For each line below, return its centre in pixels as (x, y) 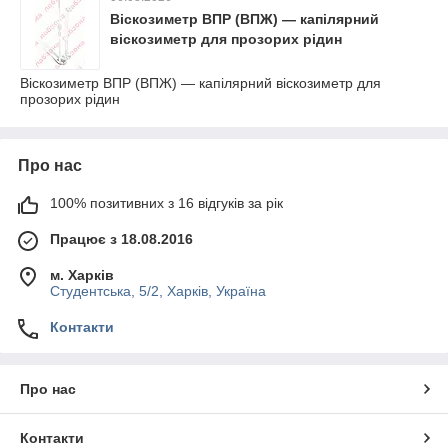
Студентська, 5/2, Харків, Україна (158, 291)
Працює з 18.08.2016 (121, 239)
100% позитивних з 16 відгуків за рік (166, 203)
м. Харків (82, 275)
